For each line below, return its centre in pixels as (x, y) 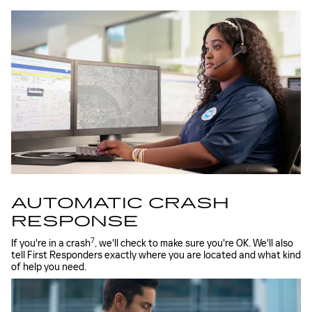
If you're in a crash (51, 244)
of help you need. (49, 267)
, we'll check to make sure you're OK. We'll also (194, 244)
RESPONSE (75, 221)
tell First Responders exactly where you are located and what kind (156, 256)
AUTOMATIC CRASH (120, 203)
